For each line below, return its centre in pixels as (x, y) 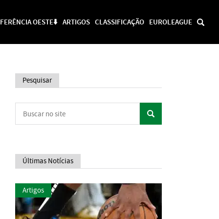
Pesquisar (37, 80)
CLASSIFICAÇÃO (120, 22)
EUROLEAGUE (171, 22)
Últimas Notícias (48, 161)
